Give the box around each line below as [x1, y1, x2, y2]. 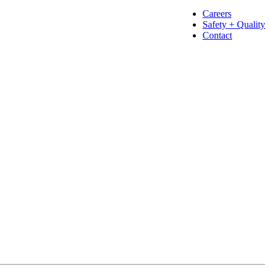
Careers [202, 8, 231, 19]
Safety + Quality [202, 19, 265, 30]
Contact [202, 30, 232, 40]
